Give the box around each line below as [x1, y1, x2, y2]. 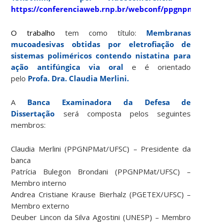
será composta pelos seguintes [55, 109, 191, 119]
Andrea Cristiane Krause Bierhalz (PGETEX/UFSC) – [11, 189, 191, 200]
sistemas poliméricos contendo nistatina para [11, 51, 191, 61]
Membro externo [11, 201, 70, 211]
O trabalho [11, 28, 55, 38]
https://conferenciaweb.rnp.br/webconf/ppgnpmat [11, 4, 203, 14]
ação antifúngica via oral [11, 62, 123, 72]
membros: [11, 120, 46, 130]
